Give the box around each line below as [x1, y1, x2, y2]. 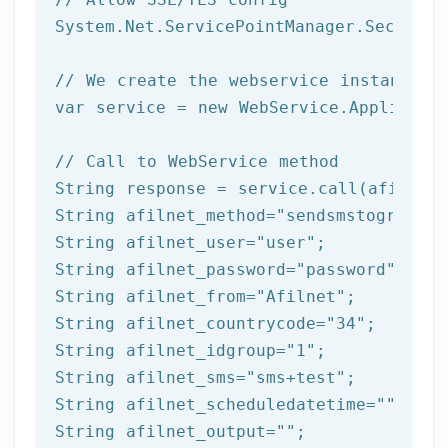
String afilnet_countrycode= [55, 313, 326, 333]
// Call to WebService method [55, 151, 339, 171]
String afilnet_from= [55, 286, 256, 306]
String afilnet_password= [55, 259, 296, 279]
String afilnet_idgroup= [55, 340, 286, 360]
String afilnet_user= [55, 232, 256, 252]
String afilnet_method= [55, 205, 276, 225]
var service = [55, 97, 198, 117]
